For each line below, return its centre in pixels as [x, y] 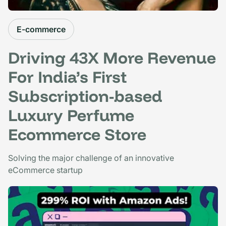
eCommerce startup [45, 170]
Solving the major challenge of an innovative [91, 158]
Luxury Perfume [71, 115]
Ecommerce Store [77, 134]
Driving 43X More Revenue [112, 57]
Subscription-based [85, 96]
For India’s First [67, 76]
